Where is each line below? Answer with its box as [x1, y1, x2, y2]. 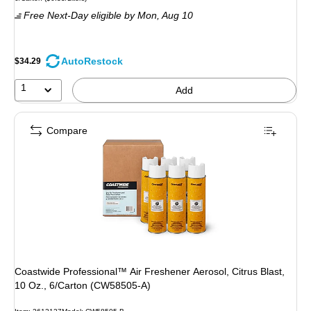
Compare [47, 125, 87, 137]
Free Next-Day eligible [24, 9, 121, 21]
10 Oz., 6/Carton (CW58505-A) [15, 280, 151, 292]
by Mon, [124, 9, 162, 21]
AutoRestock [61, 56, 123, 67]
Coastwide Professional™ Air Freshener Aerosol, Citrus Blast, [15, 266, 285, 278]
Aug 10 [162, 9, 193, 21]
